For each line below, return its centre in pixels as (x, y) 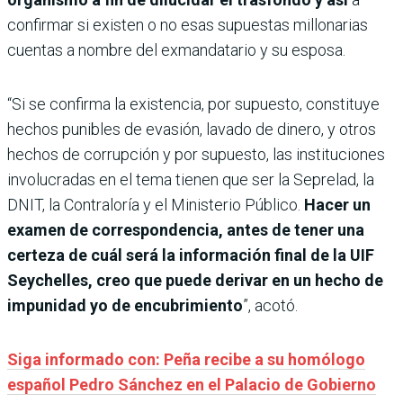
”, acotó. (270, 305)
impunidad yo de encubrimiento (125, 305)
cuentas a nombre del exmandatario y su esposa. (176, 49)
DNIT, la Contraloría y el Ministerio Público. (156, 204)
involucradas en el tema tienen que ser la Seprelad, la (191, 179)
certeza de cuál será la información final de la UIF (191, 255)
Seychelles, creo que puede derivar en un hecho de (195, 280)
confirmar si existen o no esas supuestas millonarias (188, 24)
